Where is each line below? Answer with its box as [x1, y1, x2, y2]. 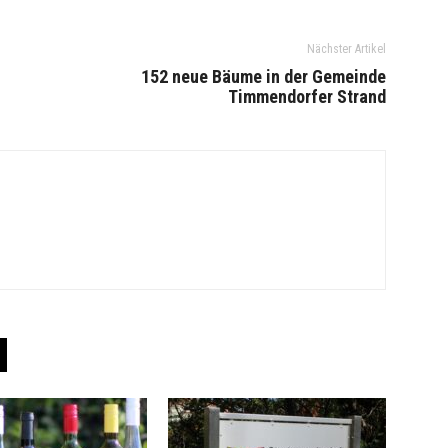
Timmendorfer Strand [228, 86, 386, 107]
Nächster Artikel [307, 42, 386, 56]
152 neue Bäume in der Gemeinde [141, 66, 386, 87]
